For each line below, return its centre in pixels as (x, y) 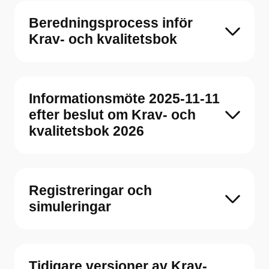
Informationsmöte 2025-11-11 (124, 98)
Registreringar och (90, 190)
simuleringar (70, 207)
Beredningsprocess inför (111, 23)
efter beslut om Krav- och (112, 115)
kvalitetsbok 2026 (86, 131)
